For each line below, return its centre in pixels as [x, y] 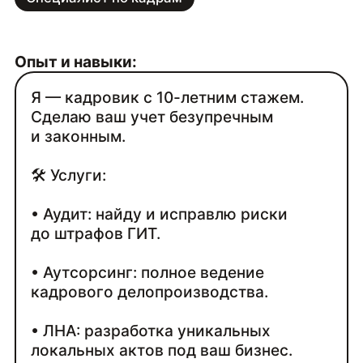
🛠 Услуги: [69, 175]
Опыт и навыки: [75, 62]
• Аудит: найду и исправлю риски [160, 214]
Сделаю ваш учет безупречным [152, 117]
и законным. [79, 137]
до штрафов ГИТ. [96, 234]
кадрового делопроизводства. [150, 292]
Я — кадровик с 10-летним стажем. [168, 98]
